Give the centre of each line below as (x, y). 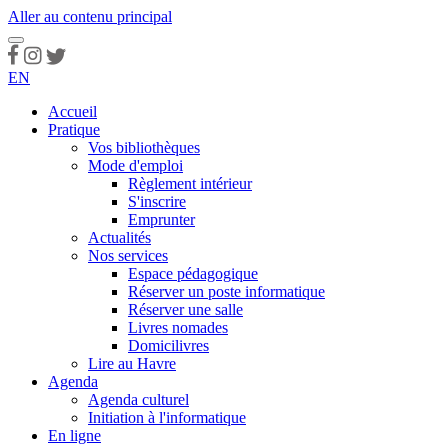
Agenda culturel (138, 399)
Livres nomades (178, 327)
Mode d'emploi (135, 165)
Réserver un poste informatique (226, 291)
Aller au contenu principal (90, 16)
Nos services (128, 255)
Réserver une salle (185, 309)
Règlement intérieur (190, 183)
